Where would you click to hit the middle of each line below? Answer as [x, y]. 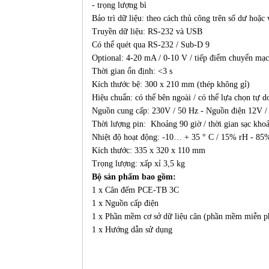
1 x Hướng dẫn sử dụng [132, 230]
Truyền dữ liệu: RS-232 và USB [147, 32]
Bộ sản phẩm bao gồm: [134, 177]
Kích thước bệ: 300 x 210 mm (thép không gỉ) [171, 84]
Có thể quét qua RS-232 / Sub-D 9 [151, 45]
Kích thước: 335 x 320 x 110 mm [149, 150]
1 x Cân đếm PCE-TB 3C [135, 190]
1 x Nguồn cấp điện [125, 203]
